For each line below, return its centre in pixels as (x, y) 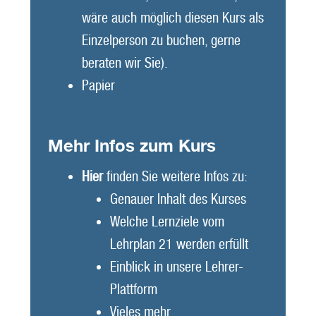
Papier (98, 86)
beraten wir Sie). (124, 63)
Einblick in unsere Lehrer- (176, 267)
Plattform (133, 290)
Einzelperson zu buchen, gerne (161, 41)
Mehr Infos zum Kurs (132, 146)
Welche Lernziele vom (167, 222)
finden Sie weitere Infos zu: (175, 177)
